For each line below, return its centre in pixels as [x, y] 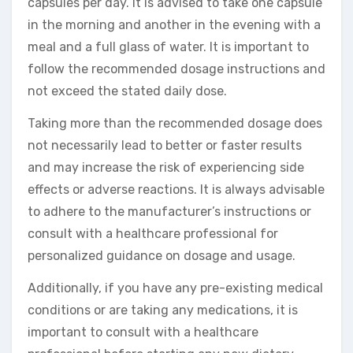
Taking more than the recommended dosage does [175, 124]
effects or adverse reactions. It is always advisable [176, 190]
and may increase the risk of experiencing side [166, 168]
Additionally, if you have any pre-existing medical [175, 288]
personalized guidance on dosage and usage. [162, 256]
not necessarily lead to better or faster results [165, 146]
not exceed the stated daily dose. [127, 91]
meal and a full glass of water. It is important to [168, 47]
